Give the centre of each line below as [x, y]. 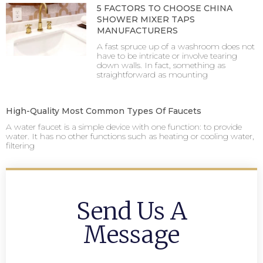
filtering [20, 145]
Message [131, 235]
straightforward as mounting [152, 74]
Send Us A [131, 211]
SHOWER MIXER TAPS [146, 19]
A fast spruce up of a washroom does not [176, 46]
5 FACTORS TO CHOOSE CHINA [164, 8]
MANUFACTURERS [137, 30]
